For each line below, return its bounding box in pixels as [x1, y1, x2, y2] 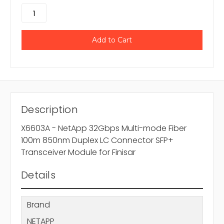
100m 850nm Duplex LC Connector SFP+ [21, 134, 173, 146]
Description [21, 102, 78, 117]
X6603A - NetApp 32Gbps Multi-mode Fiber [21, 122, 186, 134]
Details [21, 168, 55, 182]
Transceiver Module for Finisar [21, 146, 135, 158]
